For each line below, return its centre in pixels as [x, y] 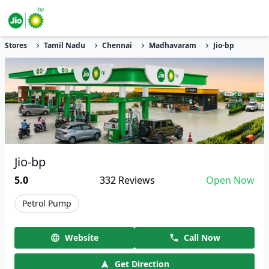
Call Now [202, 237]
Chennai [117, 45]
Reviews [136, 180]
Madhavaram [173, 45]
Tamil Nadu [65, 45]
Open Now [230, 180]
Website [82, 237]
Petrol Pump [47, 203]
